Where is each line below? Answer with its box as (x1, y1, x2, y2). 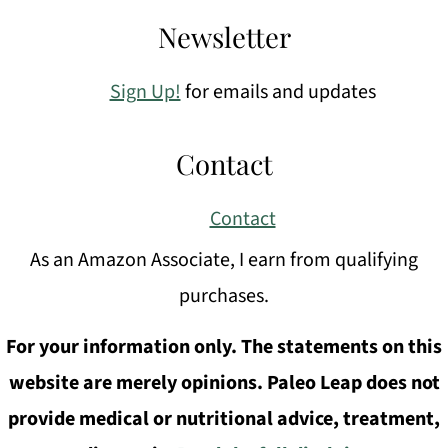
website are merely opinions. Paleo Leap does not (8, 369, 440, 398)
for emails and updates (180, 78, 376, 107)
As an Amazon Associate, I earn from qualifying (30, 246, 418, 275)
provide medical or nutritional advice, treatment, (8, 405, 440, 434)
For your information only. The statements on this (6, 333, 442, 362)
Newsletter (157, 18, 291, 56)
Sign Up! (109, 78, 181, 107)
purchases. (179, 282, 269, 311)
